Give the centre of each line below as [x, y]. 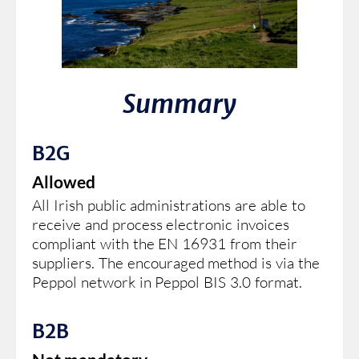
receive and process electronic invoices [161, 224]
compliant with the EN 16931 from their [165, 243]
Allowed [64, 181]
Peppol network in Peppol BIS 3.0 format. [167, 282]
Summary [179, 104]
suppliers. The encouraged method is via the [176, 262]
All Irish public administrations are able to [169, 205]
